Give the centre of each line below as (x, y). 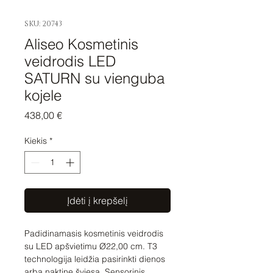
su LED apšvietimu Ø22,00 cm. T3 (91, 246)
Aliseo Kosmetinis (81, 44)
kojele (43, 96)
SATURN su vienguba (94, 79)
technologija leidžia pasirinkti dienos (95, 259)
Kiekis (36, 141)
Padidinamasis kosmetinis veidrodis (94, 234)
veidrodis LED (70, 62)
